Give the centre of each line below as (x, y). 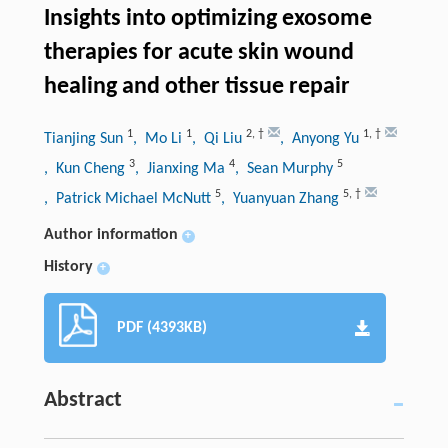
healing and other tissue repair (196, 86)
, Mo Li (159, 138)
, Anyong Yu (321, 138)
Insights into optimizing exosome (207, 18)
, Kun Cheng (86, 168)
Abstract (82, 400)
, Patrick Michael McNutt (129, 198)
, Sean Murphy (285, 168)
